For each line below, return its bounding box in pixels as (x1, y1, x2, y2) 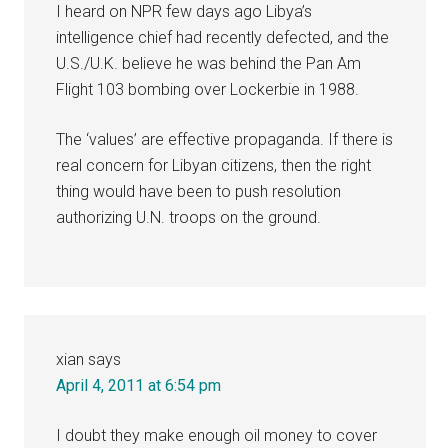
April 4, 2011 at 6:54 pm (56, 375, 222, 395)
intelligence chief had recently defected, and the (56, 27, 390, 47)
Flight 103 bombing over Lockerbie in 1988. (56, 79, 360, 99)
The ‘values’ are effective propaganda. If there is (56, 129, 394, 149)
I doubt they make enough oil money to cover (56, 425, 378, 445)
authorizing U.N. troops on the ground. (56, 207, 322, 227)
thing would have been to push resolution (56, 181, 342, 201)
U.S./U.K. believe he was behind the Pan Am (56, 53, 362, 73)
